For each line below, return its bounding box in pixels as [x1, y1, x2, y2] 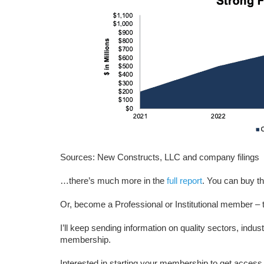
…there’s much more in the [60, 176, 167, 186]
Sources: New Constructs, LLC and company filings [60, 152, 259, 162]
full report [167, 176, 202, 186]
